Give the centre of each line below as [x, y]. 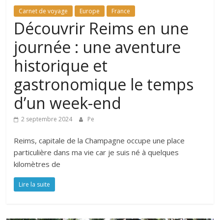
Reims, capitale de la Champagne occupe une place [99, 141]
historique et [61, 66]
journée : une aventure [97, 47]
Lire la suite [35, 185]
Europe [90, 11]
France [121, 11]
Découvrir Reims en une [101, 28]
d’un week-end [68, 103]
